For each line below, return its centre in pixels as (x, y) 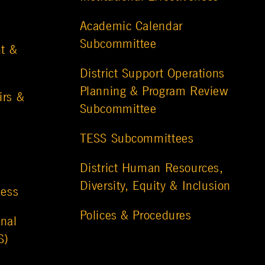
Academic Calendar (131, 26)
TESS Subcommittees (137, 139)
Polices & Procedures (135, 216)
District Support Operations (152, 74)
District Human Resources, (151, 168)
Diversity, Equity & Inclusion (155, 186)
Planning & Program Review (154, 91)
